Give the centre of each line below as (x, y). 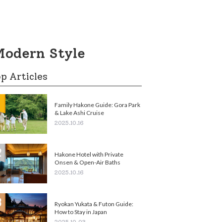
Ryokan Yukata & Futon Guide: (94, 204)
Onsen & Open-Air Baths (87, 162)
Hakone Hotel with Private (89, 154)
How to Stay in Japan (81, 212)
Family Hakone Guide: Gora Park (97, 105)
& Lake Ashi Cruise (79, 112)
